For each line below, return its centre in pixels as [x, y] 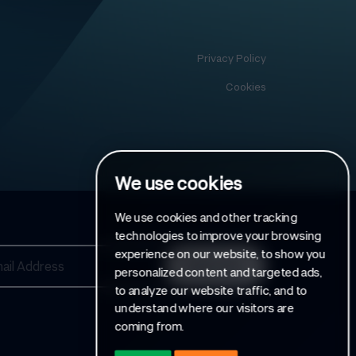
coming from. [149, 325]
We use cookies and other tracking [205, 217]
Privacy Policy [232, 58]
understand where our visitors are [204, 307]
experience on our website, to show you [220, 252]
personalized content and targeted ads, [218, 271]
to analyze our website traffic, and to [211, 289]
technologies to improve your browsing [218, 235]
